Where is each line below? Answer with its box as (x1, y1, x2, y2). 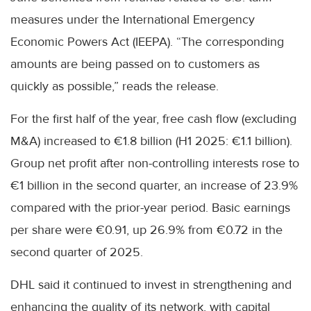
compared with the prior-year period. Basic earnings (10, 200, 290, 216)
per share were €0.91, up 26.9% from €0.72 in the (10, 222, 283, 238)
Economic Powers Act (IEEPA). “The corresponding (10, 34, 284, 50)
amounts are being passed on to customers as (10, 56, 260, 72)
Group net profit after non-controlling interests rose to (10, 155, 299, 171)
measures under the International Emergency (10, 12, 255, 28)
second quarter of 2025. (10, 244, 143, 260)
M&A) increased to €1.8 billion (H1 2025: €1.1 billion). (10, 133, 292, 149)
